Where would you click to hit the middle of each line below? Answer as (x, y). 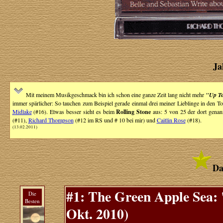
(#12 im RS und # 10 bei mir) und (115, 120)
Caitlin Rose (171, 120)
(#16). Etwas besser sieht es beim (74, 111)
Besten (32, 201)
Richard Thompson (51, 120)
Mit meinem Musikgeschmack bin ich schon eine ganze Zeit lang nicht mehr (115, 95)
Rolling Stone (134, 112)
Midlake (22, 111)
